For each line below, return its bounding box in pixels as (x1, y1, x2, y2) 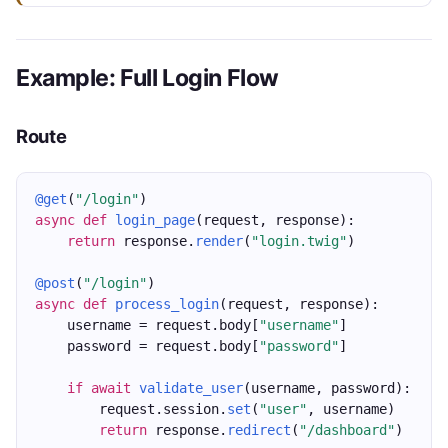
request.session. (35, 401, 227, 417)
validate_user (139, 380, 243, 396)
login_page (115, 212, 195, 228)
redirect (227, 422, 291, 438)
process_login (115, 296, 219, 312)
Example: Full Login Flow (16, 64, 279, 92)
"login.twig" (251, 233, 347, 249)
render (195, 233, 243, 249)
